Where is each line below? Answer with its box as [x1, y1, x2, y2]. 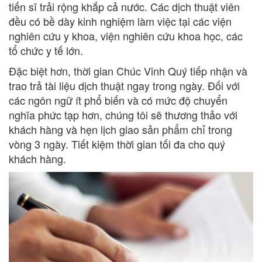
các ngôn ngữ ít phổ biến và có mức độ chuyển [9, 92, 227, 108]
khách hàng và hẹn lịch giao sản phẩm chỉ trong [9, 122, 232, 137]
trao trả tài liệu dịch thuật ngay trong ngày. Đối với [9, 78, 240, 94]
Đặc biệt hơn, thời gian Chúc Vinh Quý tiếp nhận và [9, 63, 247, 79]
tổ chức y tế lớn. [9, 43, 83, 58]
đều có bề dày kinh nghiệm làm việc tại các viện [9, 13, 232, 29]
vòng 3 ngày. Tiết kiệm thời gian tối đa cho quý [9, 136, 225, 152]
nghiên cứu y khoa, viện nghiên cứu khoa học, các [9, 28, 243, 44]
